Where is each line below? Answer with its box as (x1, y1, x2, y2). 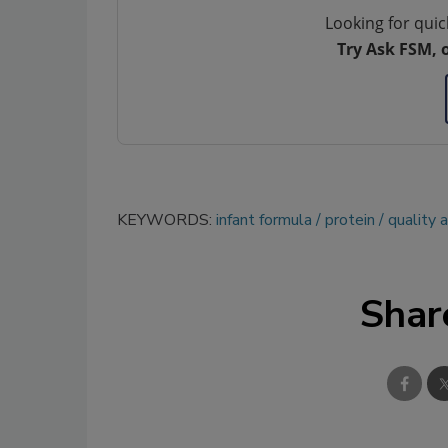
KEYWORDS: (117, 209, 216, 231)
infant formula (216, 209, 312, 231)
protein (325, 209, 375, 231)
